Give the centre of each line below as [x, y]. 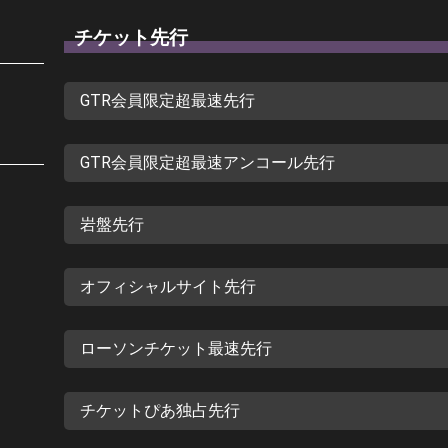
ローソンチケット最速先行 [176, 349]
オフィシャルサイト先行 [168, 287]
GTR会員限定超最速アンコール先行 [207, 163]
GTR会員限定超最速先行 [167, 101]
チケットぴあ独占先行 [160, 411]
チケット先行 [130, 38]
